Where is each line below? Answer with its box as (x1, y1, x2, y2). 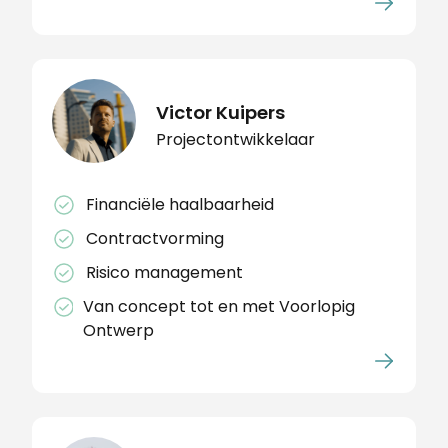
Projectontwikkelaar (156, 127, 315, 151)
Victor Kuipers (156, 99, 285, 125)
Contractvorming (86, 226, 224, 250)
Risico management (86, 260, 243, 284)
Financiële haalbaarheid (86, 192, 274, 216)
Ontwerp (82, 318, 154, 342)
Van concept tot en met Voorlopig (82, 294, 355, 318)
